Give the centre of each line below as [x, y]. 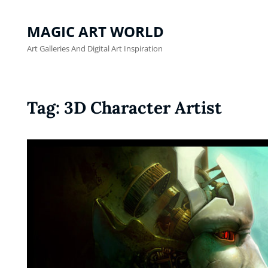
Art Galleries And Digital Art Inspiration [95, 48]
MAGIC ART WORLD [95, 31]
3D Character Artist [143, 108]
